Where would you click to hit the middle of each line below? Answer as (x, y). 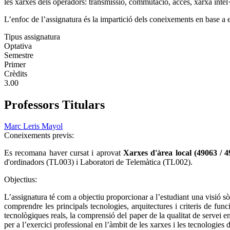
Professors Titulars (54, 104)
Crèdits (16, 73)
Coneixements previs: (40, 136)
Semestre (19, 55)
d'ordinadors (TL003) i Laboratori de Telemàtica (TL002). (98, 162)
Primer (15, 64)
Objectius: (22, 180)
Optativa (18, 46)
